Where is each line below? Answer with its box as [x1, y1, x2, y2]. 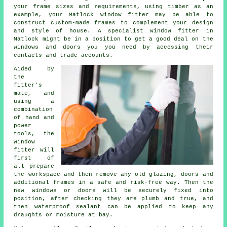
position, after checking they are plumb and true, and [14, 195, 213, 202]
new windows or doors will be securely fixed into [14, 187, 213, 194]
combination [14, 106, 53, 112]
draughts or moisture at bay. [14, 211, 113, 218]
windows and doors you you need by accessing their [14, 44, 213, 50]
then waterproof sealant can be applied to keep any [14, 203, 213, 210]
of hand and [14, 114, 54, 121]
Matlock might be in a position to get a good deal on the [14, 35, 213, 42]
